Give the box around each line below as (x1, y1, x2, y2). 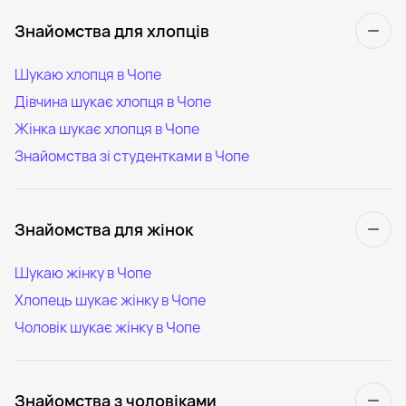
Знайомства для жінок (14, 217, 193, 240)
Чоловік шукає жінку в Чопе (14, 316, 200, 337)
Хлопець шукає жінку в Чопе (14, 289, 206, 310)
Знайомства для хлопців (14, 19, 209, 42)
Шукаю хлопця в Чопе (14, 63, 161, 84)
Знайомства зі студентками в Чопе (14, 145, 249, 166)
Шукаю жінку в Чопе (14, 262, 151, 283)
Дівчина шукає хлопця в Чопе (14, 91, 211, 111)
